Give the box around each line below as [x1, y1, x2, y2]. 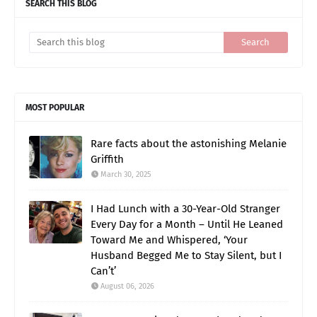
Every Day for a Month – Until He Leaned [91, 218, 283, 231]
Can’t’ [91, 265, 116, 278]
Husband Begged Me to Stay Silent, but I [91, 249, 282, 263]
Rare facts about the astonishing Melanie [91, 137, 287, 151]
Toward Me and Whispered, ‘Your [91, 234, 248, 247]
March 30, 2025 [100, 170, 151, 180]
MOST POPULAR [25, 103, 84, 113]
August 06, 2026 [100, 282, 154, 292]
